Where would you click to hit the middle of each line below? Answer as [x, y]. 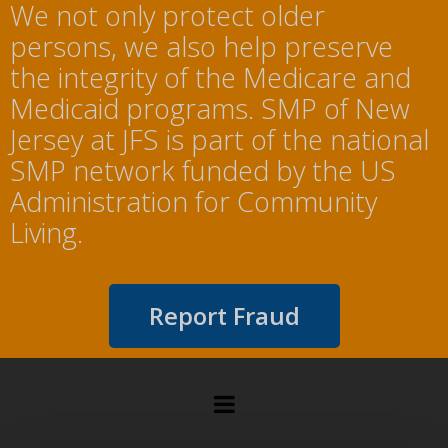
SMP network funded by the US [203, 171]
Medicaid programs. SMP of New [210, 109]
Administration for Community [193, 202]
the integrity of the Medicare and [210, 78]
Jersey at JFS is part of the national [219, 140]
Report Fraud [224, 316]
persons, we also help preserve [201, 47]
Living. [46, 233]
